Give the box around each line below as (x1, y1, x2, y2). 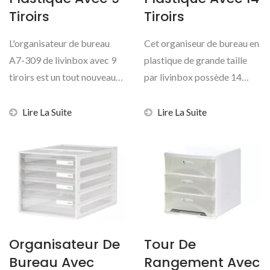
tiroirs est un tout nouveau (9, 71, 116, 83)
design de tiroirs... (9, 88, 81, 100)
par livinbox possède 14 (144, 71, 242, 83)
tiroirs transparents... (144, 88, 229, 100)
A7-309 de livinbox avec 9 (9, 54, 116, 66)
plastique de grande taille (144, 54, 247, 66)
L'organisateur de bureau (9, 37, 110, 49)
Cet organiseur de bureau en (144, 37, 259, 49)
